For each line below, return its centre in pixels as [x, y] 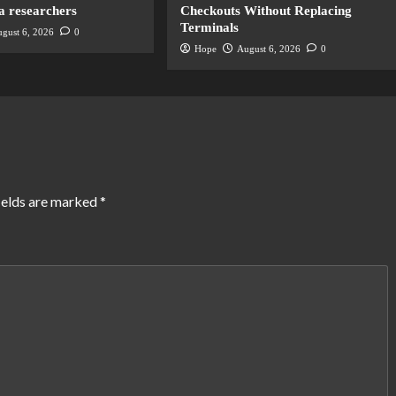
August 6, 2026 [269, 49]
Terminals [210, 28]
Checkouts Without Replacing [267, 11]
